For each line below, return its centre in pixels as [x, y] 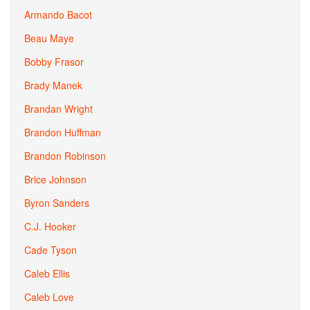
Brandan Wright [58, 109]
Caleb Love [49, 297]
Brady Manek [53, 85]
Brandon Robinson [65, 156]
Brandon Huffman [63, 132]
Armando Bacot [58, 15]
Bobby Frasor [54, 62]
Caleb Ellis [47, 273]
